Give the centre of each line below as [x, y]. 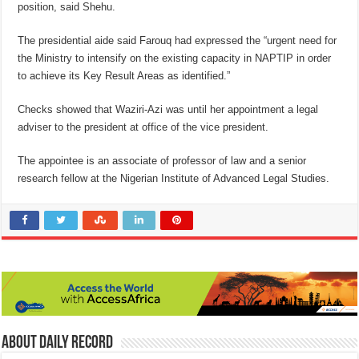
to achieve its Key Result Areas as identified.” [124, 76]
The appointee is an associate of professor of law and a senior [162, 161]
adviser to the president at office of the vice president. [143, 127]
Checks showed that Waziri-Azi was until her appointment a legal [168, 110]
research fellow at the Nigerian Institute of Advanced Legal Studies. [174, 179]
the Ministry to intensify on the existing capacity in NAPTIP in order [175, 58]
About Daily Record [58, 344]
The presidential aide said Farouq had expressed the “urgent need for [177, 41]
